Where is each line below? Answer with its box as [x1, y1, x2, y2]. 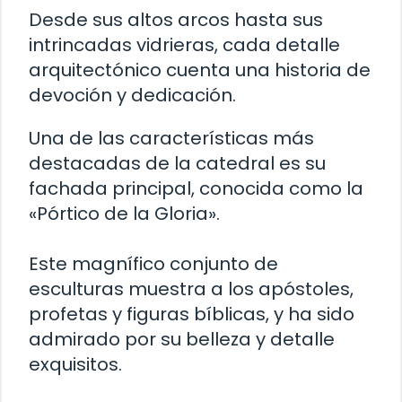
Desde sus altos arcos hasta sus [29, 7, 323, 33]
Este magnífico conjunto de [29, 251, 278, 277]
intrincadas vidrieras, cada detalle [29, 32, 340, 58]
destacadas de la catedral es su [29, 151, 326, 177]
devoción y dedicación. [29, 83, 236, 109]
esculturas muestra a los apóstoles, [29, 276, 354, 302]
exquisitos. [29, 352, 122, 378]
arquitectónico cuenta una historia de [29, 57, 371, 83]
